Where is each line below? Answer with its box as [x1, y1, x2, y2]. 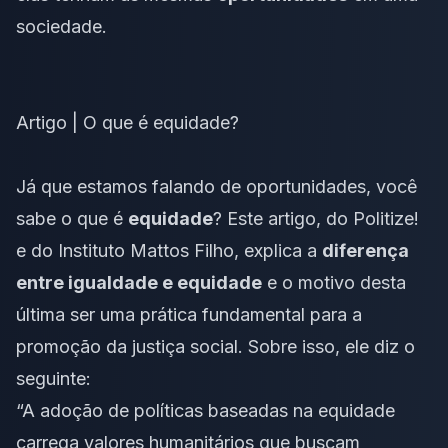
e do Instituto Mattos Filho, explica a [16, 239, 322, 261]
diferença [322, 239, 409, 261]
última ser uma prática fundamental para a [16, 303, 362, 325]
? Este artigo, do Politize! [213, 207, 419, 229]
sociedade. [16, 15, 107, 37]
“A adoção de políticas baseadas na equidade [16, 399, 395, 421]
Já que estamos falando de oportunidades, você [16, 175, 417, 197]
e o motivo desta [262, 271, 406, 293]
